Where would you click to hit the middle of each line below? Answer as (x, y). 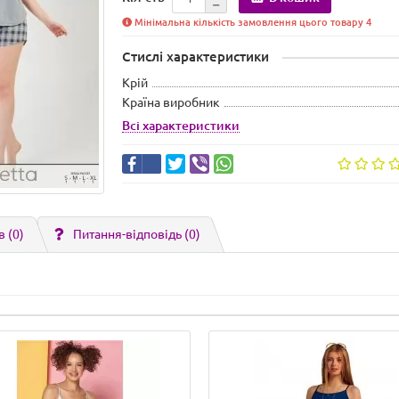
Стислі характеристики (196, 57)
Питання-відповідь (129, 234)
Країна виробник (171, 102)
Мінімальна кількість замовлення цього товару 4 (252, 22)
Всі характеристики (181, 126)
